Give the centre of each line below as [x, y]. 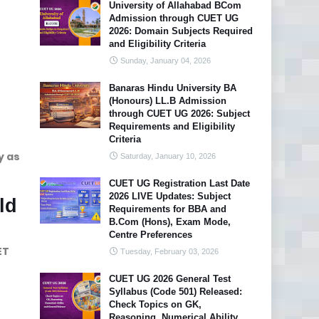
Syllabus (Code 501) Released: [176, 292]
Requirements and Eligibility [172, 126]
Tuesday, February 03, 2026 [169, 251]
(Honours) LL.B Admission [168, 101]
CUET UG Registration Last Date [179, 183]
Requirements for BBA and [168, 209]
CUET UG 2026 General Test [170, 279]
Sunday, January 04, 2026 [166, 61]
